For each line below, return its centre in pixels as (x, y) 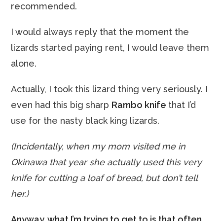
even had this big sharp (61, 105)
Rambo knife (140, 105)
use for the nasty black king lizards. (85, 121)
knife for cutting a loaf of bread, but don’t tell (104, 178)
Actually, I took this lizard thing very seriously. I (110, 89)
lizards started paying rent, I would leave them (110, 48)
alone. (24, 63)
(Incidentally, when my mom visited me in (98, 146)
